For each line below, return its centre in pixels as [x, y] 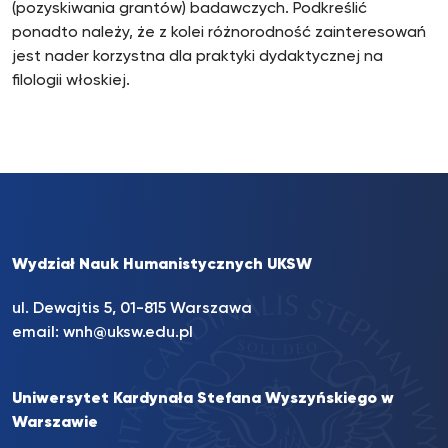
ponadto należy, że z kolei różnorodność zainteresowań [219, 33]
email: [37, 333]
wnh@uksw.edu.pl [128, 333]
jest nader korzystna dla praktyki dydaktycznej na [197, 57]
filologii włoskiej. [71, 81]
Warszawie [55, 423]
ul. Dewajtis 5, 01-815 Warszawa [132, 309]
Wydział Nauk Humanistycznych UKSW [162, 265]
